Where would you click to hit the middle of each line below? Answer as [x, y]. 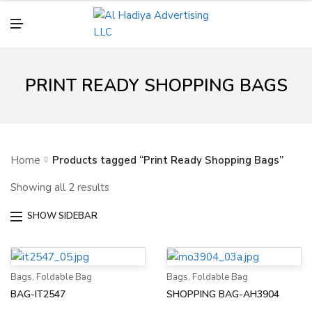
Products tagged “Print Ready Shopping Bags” [168, 160]
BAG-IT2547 [38, 295]
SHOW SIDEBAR [62, 216]
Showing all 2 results [60, 187]
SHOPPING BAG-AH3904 [223, 295]
